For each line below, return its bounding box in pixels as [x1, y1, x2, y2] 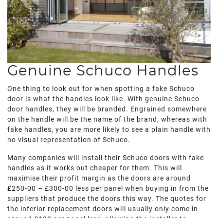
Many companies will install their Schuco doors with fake [7, 154, 204, 162]
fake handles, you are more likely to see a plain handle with [7, 126, 211, 134]
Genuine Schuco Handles [7, 64, 199, 78]
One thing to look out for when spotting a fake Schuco [7, 85, 195, 93]
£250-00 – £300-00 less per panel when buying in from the [7, 184, 209, 193]
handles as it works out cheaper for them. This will [7, 164, 182, 172]
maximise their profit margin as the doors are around [7, 174, 191, 182]
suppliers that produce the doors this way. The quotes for [7, 195, 206, 203]
